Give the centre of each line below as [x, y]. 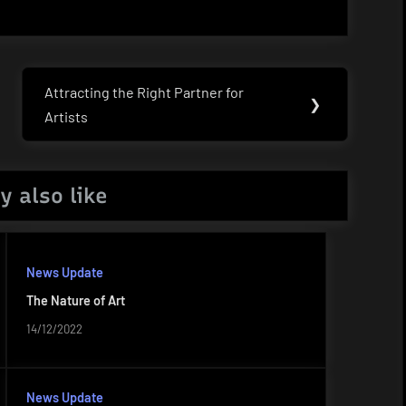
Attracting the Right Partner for [145, 92]
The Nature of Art [75, 301]
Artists [67, 116]
